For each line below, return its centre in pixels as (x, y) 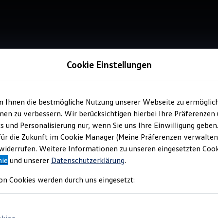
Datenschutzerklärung (88, 160)
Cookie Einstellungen (109, 64)
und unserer (29, 160)
